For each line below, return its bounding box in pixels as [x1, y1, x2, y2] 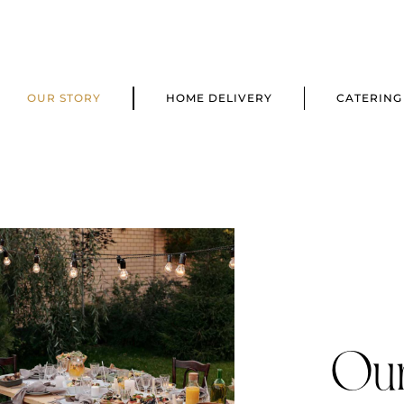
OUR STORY [27, 91, 101, 106]
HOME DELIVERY [165, 91, 272, 106]
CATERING [336, 91, 402, 106]
